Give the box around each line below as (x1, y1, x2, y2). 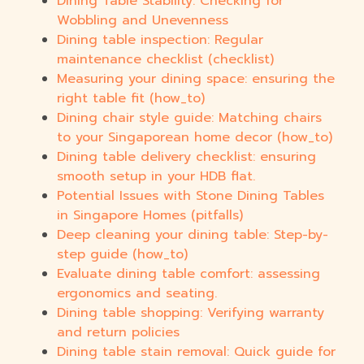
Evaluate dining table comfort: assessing (57, 264, 320, 284)
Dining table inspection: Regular (57, 30, 263, 50)
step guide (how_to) (57, 245, 188, 265)
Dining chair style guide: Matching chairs (57, 108, 322, 128)
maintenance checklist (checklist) (57, 50, 274, 70)
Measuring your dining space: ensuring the (57, 69, 335, 89)
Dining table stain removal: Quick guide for (57, 342, 336, 362)
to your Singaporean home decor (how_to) (57, 128, 332, 148)
